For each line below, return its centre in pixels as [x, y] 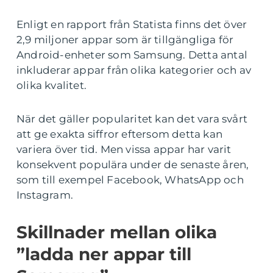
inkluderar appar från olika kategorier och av [134, 70]
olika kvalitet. [51, 85]
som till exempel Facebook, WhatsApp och [130, 180]
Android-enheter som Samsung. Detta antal [132, 55]
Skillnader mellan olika [117, 232]
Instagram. [45, 195]
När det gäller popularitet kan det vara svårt [132, 119]
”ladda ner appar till [104, 254]
